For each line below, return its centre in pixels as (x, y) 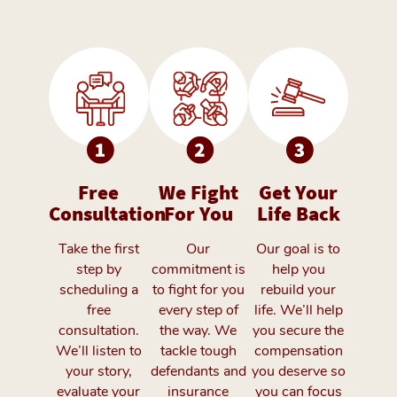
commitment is (198, 269)
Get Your (299, 193)
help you (298, 269)
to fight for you (198, 289)
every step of (198, 310)
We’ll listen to (98, 350)
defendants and (198, 371)
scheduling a (98, 289)
